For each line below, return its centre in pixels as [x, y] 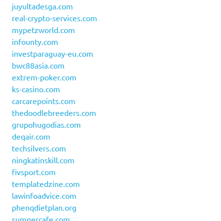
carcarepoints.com [44, 101]
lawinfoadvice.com [44, 196]
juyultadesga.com [42, 6]
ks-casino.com [36, 89]
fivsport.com [34, 172]
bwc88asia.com [38, 65]
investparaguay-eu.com [53, 54]
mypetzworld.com [43, 30]
